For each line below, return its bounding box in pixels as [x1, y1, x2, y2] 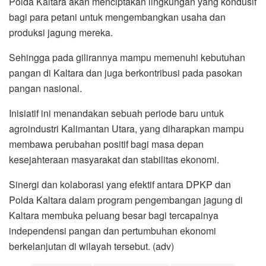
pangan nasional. [9, 81, 82, 95]
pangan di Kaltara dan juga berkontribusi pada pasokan [9, 65, 242, 80]
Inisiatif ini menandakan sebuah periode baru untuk [9, 106, 224, 120]
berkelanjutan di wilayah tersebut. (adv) [9, 239, 174, 253]
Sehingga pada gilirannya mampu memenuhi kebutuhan [9, 50, 245, 64]
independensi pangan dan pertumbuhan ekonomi [9, 223, 216, 237]
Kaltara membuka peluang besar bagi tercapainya [9, 208, 218, 222]
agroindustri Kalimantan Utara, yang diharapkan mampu [9, 121, 244, 135]
